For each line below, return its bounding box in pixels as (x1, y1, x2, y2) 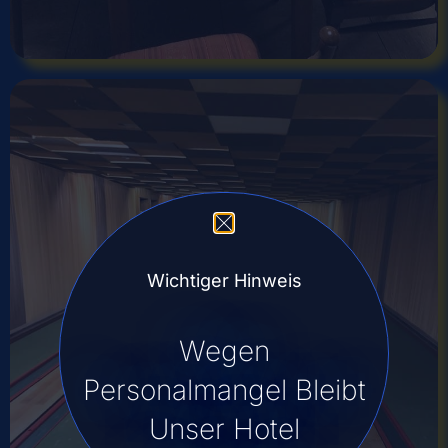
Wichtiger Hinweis (146, 269, 302, 291)
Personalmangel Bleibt (82, 372, 366, 407)
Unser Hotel (148, 411, 300, 446)
